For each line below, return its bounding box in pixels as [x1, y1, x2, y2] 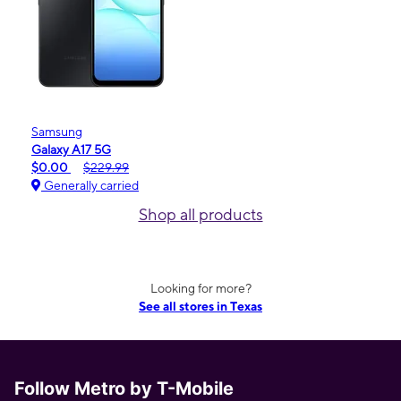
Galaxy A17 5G [31, 142, 111, 158]
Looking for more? [149, 281, 252, 296]
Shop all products [138, 205, 263, 225]
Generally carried [41, 178, 139, 193]
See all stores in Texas [139, 299, 262, 314]
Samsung [31, 124, 82, 140]
